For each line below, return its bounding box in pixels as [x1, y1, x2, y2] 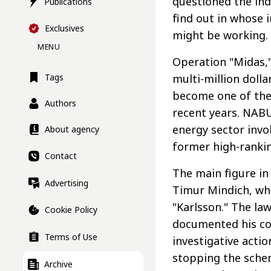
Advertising [45, 177, 88, 189]
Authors [45, 97, 76, 109]
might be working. [172, 28, 268, 43]
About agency [45, 123, 99, 135]
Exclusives [45, 22, 84, 34]
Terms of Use [45, 231, 97, 243]
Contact [45, 150, 77, 162]
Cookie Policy [45, 204, 97, 216]
